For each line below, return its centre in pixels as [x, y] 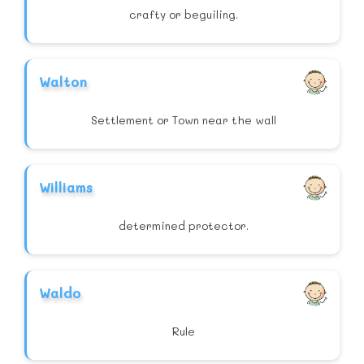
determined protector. [183, 226]
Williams [66, 187]
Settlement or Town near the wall [183, 120]
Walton [63, 82]
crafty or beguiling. [183, 15]
